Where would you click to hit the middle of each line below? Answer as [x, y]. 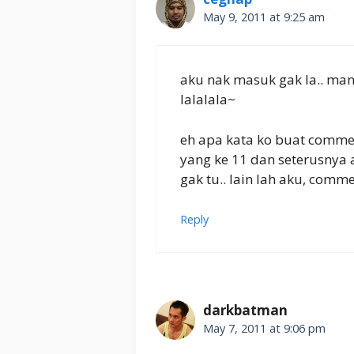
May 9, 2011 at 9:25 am [264, 17]
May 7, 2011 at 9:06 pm [264, 329]
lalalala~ [208, 100]
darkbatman [245, 311]
